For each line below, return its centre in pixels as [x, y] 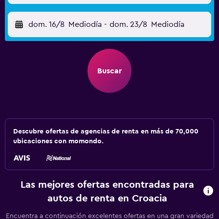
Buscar [109, 71]
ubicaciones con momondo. [58, 141]
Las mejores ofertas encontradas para [108, 185]
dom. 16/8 [46, 24]
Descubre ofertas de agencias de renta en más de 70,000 [106, 131]
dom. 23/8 [128, 24]
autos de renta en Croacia [108, 198]
